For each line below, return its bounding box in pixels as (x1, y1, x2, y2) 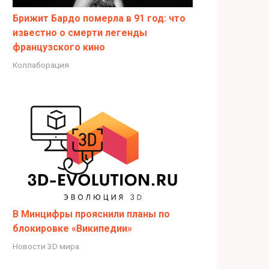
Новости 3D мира (13, 241, 79, 252)
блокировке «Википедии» (13, 223, 132, 235)
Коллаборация (13, 60, 69, 70)
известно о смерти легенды (13, 27, 147, 39)
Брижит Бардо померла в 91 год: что (13, 13, 186, 25)
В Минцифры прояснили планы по (13, 208, 170, 220)
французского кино (13, 41, 105, 53)
